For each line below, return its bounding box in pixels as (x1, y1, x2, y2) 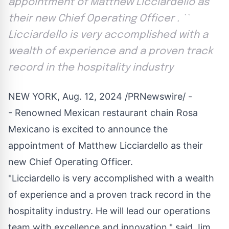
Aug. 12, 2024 (62, 90, 122, 102)
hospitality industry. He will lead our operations (8, 205, 210, 216)
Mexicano (8, 123, 50, 134)
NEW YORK (8, 90, 57, 102)
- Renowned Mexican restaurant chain (8, 107, 176, 118)
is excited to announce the (50, 123, 168, 134)
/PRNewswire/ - (122, 90, 192, 102)
